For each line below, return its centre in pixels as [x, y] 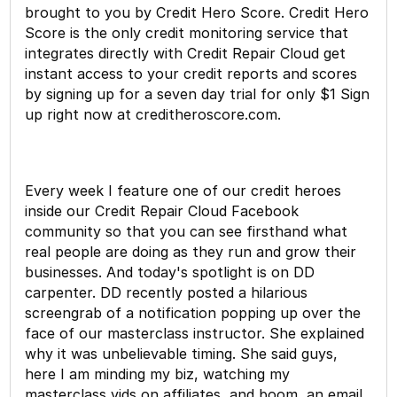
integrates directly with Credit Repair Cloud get [186, 53]
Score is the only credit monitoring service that [187, 32]
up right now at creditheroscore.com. [153, 114]
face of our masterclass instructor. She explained [195, 333]
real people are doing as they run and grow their [191, 251]
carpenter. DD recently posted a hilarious [167, 292]
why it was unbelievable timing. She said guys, [182, 353]
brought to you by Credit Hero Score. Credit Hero [197, 12]
